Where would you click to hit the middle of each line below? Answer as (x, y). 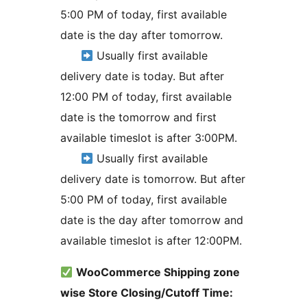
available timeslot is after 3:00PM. (149, 138)
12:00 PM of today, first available (146, 97)
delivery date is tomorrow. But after (153, 179)
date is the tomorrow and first (138, 118)
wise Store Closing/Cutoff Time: (147, 293)
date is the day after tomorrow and (152, 220)
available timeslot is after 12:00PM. (151, 241)
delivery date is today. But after (142, 76)
